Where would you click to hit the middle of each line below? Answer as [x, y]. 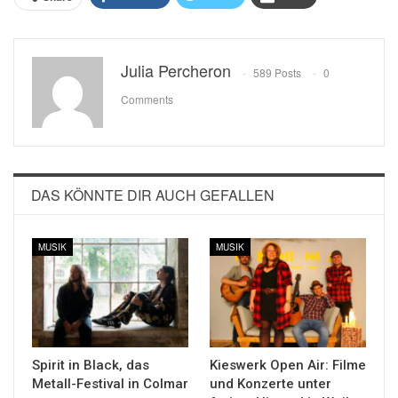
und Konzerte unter [271, 383]
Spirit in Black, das [91, 365]
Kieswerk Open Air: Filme [288, 365]
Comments [147, 99]
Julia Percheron [176, 70]
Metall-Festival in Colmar [110, 383]
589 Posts [277, 72]
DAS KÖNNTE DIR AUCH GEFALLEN [153, 195]
